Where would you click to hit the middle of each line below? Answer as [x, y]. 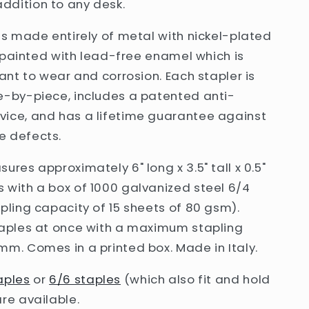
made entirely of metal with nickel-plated [141, 36]
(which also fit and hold [197, 279]
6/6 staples [85, 279]
